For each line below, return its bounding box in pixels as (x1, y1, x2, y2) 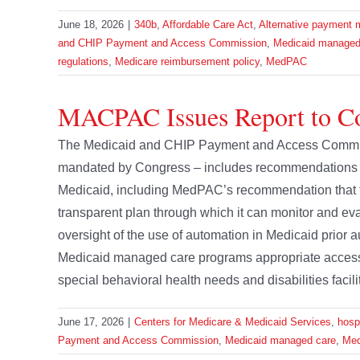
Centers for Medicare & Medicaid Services (134, 316, 331, 329)
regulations (58, 55, 108, 68)
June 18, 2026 (58, 18, 124, 31)
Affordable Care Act (162, 18, 253, 31)
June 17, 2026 (58, 316, 124, 329)
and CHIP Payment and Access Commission (58, 37, 267, 50)
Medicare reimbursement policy (115, 55, 260, 68)
